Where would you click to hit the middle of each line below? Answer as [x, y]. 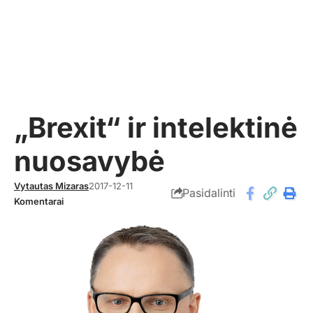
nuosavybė [89, 161]
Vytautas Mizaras [51, 185]
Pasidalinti [209, 193]
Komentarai [39, 201]
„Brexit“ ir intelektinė [156, 127]
